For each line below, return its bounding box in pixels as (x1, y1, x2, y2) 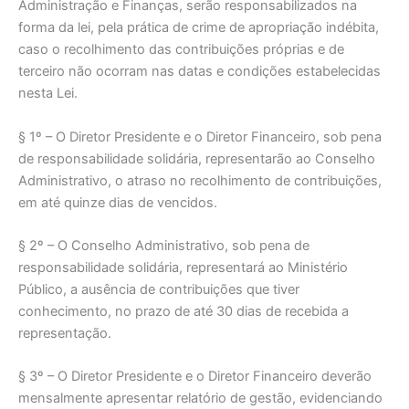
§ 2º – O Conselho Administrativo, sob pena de (18, 237, 309, 255)
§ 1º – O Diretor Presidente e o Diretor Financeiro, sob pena (18, 128, 382, 145)
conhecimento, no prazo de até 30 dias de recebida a (18, 303, 349, 320)
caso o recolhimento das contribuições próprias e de (18, 41, 344, 58)
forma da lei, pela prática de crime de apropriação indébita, (18, 19, 379, 37)
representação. (18, 325, 111, 342)
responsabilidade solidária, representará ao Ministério (18, 259, 348, 277)
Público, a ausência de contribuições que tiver (18, 281, 299, 299)
